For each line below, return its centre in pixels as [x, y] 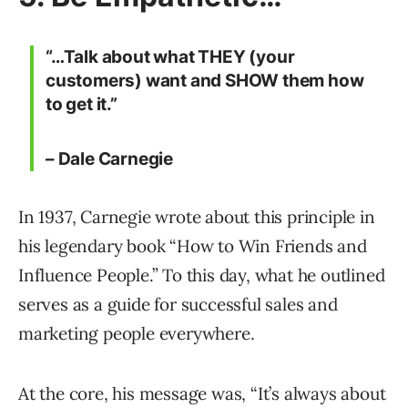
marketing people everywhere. [137, 334]
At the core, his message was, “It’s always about [202, 394]
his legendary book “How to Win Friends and [193, 246]
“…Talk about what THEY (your [170, 57]
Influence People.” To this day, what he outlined [202, 275]
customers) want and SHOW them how [205, 81]
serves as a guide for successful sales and [178, 305]
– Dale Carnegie [109, 159]
